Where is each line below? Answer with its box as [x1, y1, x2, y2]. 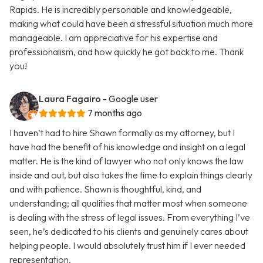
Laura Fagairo [39, 93, 101, 105]
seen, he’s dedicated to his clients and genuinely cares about [9, 225, 248, 238]
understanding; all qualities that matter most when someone [9, 197, 247, 210]
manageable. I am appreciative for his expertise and [9, 32, 218, 44]
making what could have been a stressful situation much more [9, 18, 253, 30]
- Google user [103, 93, 158, 105]
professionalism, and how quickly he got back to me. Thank [9, 46, 244, 58]
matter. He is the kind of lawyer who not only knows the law [9, 155, 244, 167]
